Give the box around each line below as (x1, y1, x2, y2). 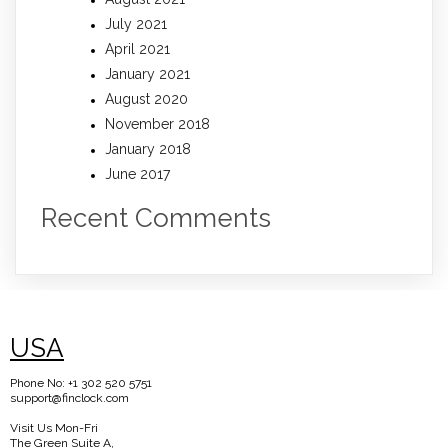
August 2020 (105, 91, 188, 108)
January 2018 (105, 141, 191, 158)
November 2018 (105, 116, 210, 133)
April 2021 (105, 41, 170, 58)
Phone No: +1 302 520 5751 (10, 376, 152, 391)
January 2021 (105, 66, 190, 83)
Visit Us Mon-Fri (10, 421, 98, 436)
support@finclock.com (10, 391, 129, 406)
